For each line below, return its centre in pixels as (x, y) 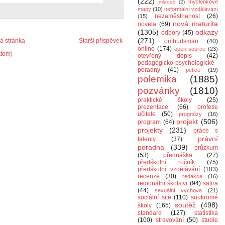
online (146, 49)
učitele (147, 114)
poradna (151, 147)
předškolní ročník (166, 162)
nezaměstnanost (177, 16)
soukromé (205, 197)
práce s (206, 131)
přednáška (178, 155)
